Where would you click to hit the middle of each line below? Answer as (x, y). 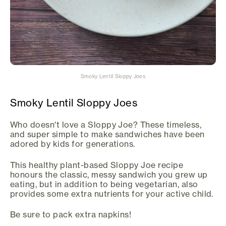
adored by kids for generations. (73, 144)
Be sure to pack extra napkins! (71, 215)
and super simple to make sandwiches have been (107, 134)
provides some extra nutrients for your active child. (112, 193)
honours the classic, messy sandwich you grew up (109, 174)
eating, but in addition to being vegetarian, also (104, 184)
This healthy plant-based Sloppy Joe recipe (97, 165)
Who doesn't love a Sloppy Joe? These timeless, (106, 125)
